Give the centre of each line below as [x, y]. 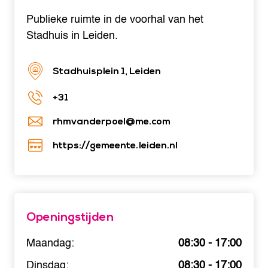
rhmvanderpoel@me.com [112, 122]
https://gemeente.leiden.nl [115, 146]
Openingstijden [70, 217]
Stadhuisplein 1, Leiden [107, 71]
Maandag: [50, 243]
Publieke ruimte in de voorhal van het [115, 20]
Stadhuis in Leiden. [72, 36]
